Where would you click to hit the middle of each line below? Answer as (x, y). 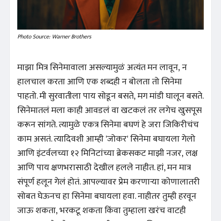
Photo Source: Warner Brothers (54, 36)
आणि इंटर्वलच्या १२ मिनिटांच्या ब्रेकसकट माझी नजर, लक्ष (108, 153)
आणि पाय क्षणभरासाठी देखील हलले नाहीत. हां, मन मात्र (104, 167)
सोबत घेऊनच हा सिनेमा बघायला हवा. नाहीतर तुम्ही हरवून (107, 196)
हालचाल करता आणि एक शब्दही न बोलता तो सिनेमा (100, 82)
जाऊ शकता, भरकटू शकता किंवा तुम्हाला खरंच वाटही (102, 210)
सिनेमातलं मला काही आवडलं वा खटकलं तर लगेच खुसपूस (110, 110)
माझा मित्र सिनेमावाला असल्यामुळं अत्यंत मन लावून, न (102, 67)
